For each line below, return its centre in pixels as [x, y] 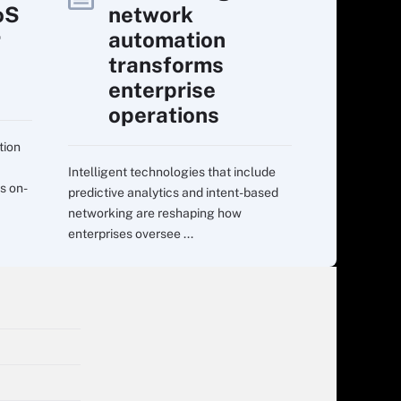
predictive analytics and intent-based [173, 192]
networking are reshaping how [155, 213]
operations [164, 114]
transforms [166, 64]
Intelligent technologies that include [172, 171]
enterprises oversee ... [131, 233]
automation [167, 39]
